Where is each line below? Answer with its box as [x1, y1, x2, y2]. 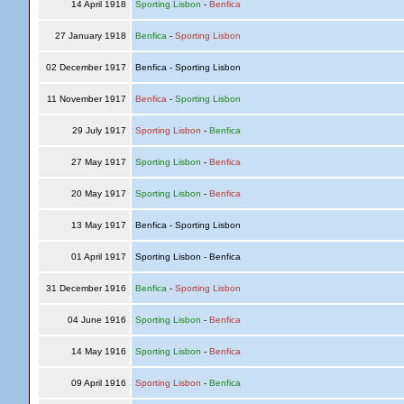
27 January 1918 [51, 31, 129, 41]
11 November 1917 [43, 94, 129, 104]
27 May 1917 [68, 157, 129, 167]
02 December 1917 [42, 62, 129, 72]
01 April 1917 [68, 252, 129, 262]
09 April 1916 [68, 378, 129, 388]
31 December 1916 [42, 283, 129, 293]
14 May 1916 [68, 346, 129, 356]
